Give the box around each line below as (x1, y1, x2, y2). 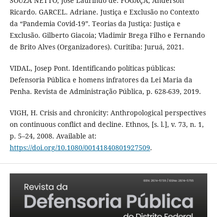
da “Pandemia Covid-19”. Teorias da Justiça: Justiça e (9, 19, 181, 28)
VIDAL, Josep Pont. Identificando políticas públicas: (9, 63, 175, 73)
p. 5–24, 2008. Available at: (9, 131, 96, 141)
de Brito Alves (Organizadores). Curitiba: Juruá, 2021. (9, 42, 184, 51)
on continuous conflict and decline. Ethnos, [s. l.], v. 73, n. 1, (9, 120, 204, 129)
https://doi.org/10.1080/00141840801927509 (9, 143, 150, 153)
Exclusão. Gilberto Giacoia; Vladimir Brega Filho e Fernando (9, 31, 205, 40)
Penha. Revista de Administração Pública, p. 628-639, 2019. (9, 87, 201, 96)
